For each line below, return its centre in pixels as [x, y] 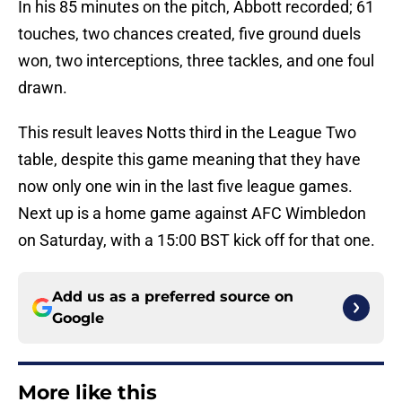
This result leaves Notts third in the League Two [187, 133]
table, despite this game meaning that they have [189, 160]
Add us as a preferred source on [173, 297]
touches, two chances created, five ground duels [189, 34]
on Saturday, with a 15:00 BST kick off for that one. [198, 240]
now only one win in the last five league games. [185, 187]
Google [78, 319]
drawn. [43, 88]
